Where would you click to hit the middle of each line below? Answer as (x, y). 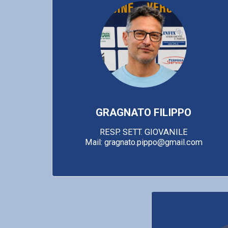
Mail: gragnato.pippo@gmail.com (144, 142)
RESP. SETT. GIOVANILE (144, 132)
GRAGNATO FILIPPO (144, 112)
